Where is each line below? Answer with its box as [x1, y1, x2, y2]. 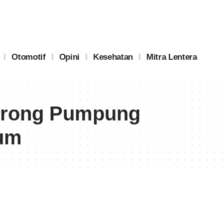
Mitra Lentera [146, 52, 197, 62]
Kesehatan [93, 52, 133, 62]
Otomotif [11, 52, 46, 62]
